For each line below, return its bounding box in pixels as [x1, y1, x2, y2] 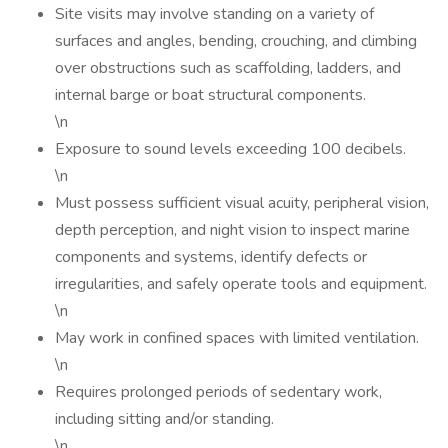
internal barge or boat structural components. [55, 84, 366, 106]
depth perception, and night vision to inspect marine [55, 219, 410, 241]
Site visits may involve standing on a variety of [55, 3, 374, 25]
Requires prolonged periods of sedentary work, [55, 381, 382, 403]
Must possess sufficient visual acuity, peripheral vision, [55, 192, 429, 214]
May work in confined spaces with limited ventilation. [55, 327, 419, 349]
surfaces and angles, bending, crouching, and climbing [55, 30, 417, 52]
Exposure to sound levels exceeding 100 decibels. [55, 138, 406, 160]
